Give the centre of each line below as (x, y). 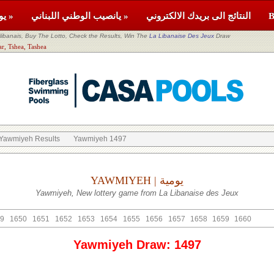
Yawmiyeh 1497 (100, 139)
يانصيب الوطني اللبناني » (125, 16)
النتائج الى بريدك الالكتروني (198, 16)
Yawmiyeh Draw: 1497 (137, 245)
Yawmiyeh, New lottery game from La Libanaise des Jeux (137, 193)
